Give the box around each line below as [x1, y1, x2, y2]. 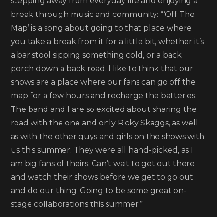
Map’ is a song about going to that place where [11, 23, 192, 32]
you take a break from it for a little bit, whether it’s [11, 37, 204, 46]
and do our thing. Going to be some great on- [11, 186, 187, 195]
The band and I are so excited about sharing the [11, 105, 197, 114]
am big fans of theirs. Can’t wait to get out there [11, 159, 195, 168]
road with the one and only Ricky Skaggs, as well [11, 118, 199, 127]
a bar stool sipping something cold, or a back [11, 50, 182, 60]
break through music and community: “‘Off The [11, 10, 195, 19]
